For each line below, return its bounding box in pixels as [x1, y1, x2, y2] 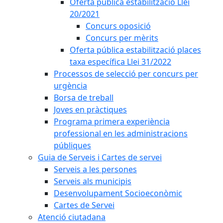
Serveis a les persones [54, 164, 137, 175]
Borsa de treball [54, 92, 113, 103]
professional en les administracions [54, 128, 188, 139]
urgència [54, 80, 87, 91]
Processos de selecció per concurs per [54, 68, 198, 79]
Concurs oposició [86, 20, 151, 31]
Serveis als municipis [54, 176, 131, 187]
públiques [54, 140, 91, 151]
